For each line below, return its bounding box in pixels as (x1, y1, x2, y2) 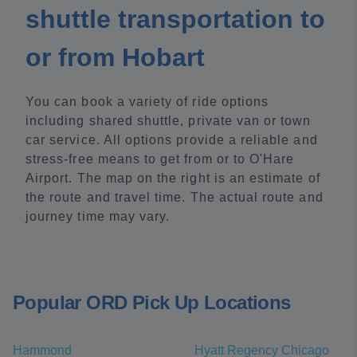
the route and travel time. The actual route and (25, 190, 324, 204)
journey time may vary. (25, 210, 171, 223)
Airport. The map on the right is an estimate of (25, 171, 320, 185)
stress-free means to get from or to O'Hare (25, 152, 295, 166)
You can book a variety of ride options (25, 95, 269, 108)
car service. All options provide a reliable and (25, 133, 318, 147)
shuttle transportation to (25, 5, 325, 33)
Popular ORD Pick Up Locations (13, 292, 291, 313)
